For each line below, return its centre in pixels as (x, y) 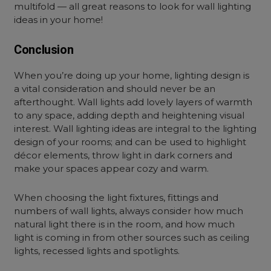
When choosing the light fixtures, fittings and (116, 198)
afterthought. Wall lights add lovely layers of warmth (133, 102)
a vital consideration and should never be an (115, 89)
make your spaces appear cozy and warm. (112, 168)
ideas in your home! (59, 20)
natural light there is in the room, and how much (125, 224)
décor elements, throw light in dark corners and (123, 155)
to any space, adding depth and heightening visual (129, 115)
